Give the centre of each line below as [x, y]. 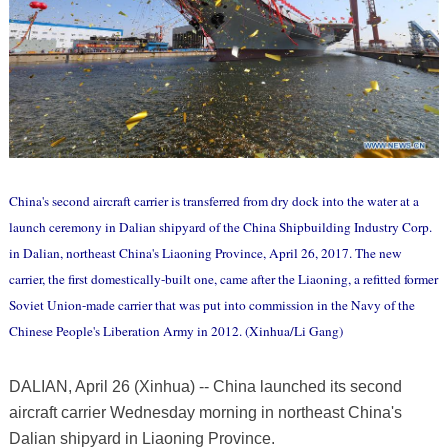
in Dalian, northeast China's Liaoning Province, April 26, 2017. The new [205, 253]
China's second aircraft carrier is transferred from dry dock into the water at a [213, 201]
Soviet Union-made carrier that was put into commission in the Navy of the [211, 305]
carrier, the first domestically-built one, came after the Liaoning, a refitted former [223, 279]
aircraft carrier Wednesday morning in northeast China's [205, 413]
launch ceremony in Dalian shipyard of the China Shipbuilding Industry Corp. [220, 227]
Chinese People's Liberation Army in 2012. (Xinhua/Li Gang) [175, 331]
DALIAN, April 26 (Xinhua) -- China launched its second [205, 387]
